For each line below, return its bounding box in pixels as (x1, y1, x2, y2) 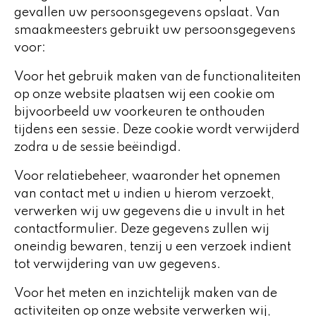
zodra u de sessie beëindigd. (14, 141, 181, 154)
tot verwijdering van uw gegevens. (14, 258, 221, 271)
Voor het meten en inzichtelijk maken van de (14, 287, 277, 300)
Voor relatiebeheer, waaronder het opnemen (14, 170, 281, 183)
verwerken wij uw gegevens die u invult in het (14, 205, 285, 218)
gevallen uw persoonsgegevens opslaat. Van (14, 6, 280, 19)
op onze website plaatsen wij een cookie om (14, 88, 275, 101)
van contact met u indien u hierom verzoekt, (14, 188, 274, 200)
